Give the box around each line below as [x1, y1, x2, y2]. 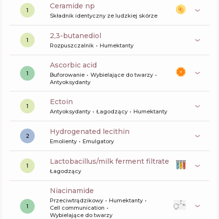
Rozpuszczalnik [50, 42, 94, 49]
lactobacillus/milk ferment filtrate [54, 157, 169, 166]
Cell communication [50, 204, 105, 211]
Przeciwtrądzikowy [50, 197, 103, 204]
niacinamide [56, 186, 94, 195]
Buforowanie [50, 71, 85, 78]
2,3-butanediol [56, 31, 101, 40]
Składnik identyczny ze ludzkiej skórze [50, 12, 157, 19]
